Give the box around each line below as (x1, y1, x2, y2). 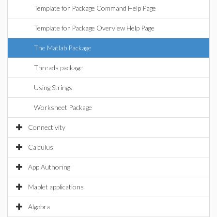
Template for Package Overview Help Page (34, 24, 155, 32)
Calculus (28, 143, 53, 151)
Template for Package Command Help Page (34, 4, 156, 12)
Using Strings (34, 83, 72, 92)
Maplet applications (28, 183, 84, 191)
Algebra (28, 202, 50, 211)
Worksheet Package (34, 103, 92, 111)
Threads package (34, 63, 83, 72)
